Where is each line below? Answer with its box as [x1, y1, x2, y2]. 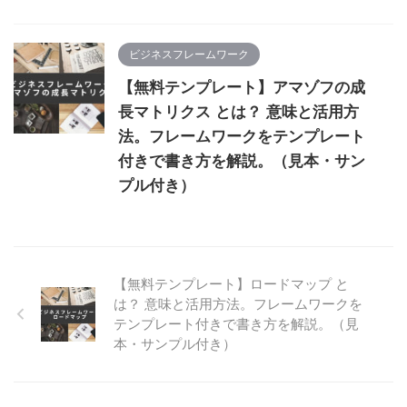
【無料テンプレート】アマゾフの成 [118, 78, 365, 96]
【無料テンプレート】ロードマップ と [114, 275, 349, 292]
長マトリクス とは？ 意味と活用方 [118, 103, 359, 121]
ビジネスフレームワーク [129, 47, 249, 61]
